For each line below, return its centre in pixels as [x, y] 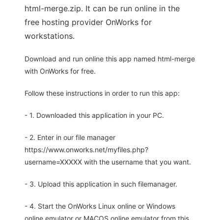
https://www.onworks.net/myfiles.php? [86, 150]
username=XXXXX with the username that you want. [108, 162]
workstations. [50, 36]
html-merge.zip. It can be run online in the [102, 8]
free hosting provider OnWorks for [88, 22]
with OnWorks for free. [60, 71]
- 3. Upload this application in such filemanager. [101, 184]
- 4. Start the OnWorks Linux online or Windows [100, 206]
